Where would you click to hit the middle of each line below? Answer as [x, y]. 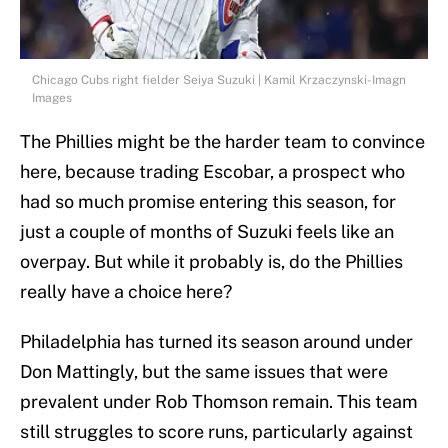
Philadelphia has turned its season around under [216, 341]
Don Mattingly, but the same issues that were [204, 371]
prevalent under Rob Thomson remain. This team [219, 401]
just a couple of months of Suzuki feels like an [207, 231]
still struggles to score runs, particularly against [216, 431]
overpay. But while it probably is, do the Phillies [211, 261]
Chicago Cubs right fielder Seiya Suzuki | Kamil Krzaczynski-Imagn [219, 79]
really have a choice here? [126, 291]
